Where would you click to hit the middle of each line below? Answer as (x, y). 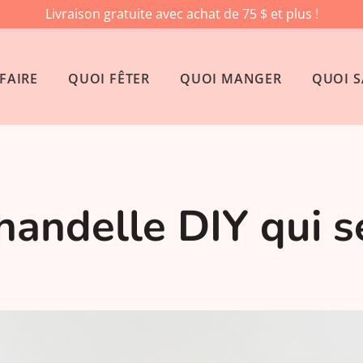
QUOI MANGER (231, 79)
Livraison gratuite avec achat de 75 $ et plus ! (181, 14)
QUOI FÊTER (109, 79)
